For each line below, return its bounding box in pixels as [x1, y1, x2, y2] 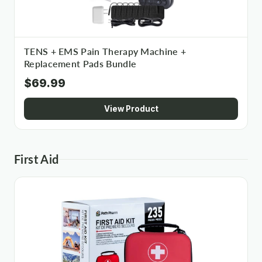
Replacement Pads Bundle [24, 58, 137, 69]
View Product [104, 104, 158, 113]
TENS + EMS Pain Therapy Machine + [24, 46, 187, 57]
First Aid [14, 152, 59, 166]
